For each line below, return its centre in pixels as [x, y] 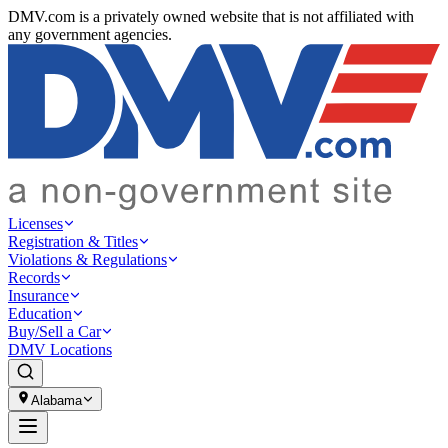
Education [40, 314]
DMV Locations [60, 350]
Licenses [35, 224]
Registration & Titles [73, 242]
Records [34, 278]
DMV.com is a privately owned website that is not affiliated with [211, 16]
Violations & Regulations [87, 260]
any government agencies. [90, 34]
